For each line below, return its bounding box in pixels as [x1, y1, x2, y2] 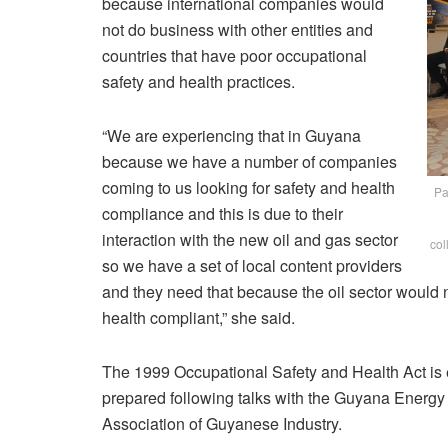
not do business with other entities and [102, 18, 373, 42]
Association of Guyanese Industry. [102, 412, 342, 436]
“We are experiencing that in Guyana [102, 124, 361, 148]
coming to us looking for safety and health [102, 176, 395, 200]
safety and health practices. [102, 70, 295, 94]
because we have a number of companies [102, 150, 397, 174]
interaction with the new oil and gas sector [102, 228, 398, 252]
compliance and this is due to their [102, 202, 343, 226]
